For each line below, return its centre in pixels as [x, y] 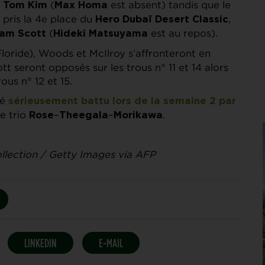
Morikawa [138, 115]
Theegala [84, 115]
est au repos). [184, 33]
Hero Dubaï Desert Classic [162, 19]
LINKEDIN [41, 243]
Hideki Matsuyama [101, 33]
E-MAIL [111, 243]
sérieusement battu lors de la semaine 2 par [122, 101]
